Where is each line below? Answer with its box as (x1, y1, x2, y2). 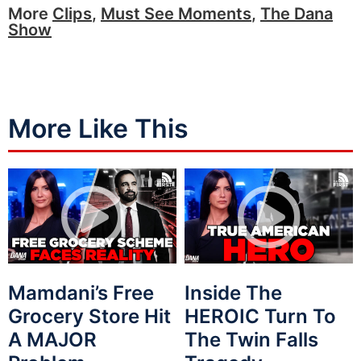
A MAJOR (8, 327, 97, 351)
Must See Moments (101, 4, 251, 23)
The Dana (260, 4, 333, 23)
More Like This (8, 113, 189, 144)
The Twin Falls (185, 327, 318, 351)
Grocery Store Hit (8, 304, 171, 328)
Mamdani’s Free (8, 280, 154, 305)
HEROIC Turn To (185, 304, 336, 328)
